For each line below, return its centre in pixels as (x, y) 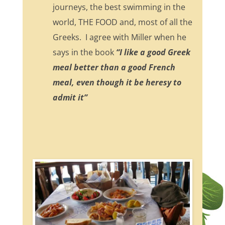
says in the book (83, 52)
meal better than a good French (114, 68)
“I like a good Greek (152, 52)
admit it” (70, 98)
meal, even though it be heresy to (117, 83)
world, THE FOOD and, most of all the (122, 22)
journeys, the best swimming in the (119, 7)
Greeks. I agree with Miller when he (119, 37)
